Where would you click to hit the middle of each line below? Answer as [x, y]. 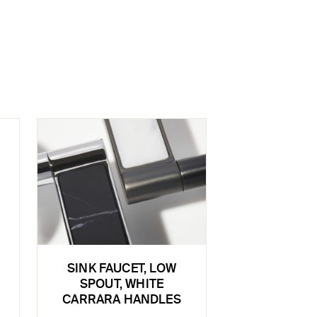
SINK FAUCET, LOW [122, 270]
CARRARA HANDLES [122, 301]
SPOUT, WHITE [122, 285]
